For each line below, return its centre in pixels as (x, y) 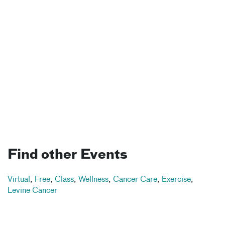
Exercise (176, 180)
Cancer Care (135, 180)
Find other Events (68, 155)
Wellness (93, 180)
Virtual (19, 180)
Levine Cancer (32, 191)
